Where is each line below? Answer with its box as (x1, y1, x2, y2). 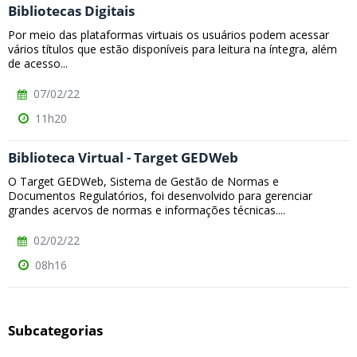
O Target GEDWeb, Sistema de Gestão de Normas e (8, 174, 279, 190)
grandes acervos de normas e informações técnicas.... (8, 202, 285, 218)
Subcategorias (8, 320, 103, 339)
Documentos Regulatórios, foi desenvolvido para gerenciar (8, 188, 312, 204)
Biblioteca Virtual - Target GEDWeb (8, 148, 238, 167)
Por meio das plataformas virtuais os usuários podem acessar (8, 27, 329, 43)
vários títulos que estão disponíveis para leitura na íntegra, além (8, 41, 337, 57)
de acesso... (8, 56, 68, 72)
